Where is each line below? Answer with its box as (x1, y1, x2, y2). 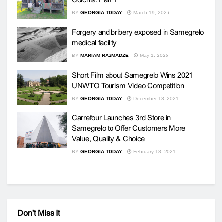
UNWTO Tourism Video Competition (72, 81, 184, 90)
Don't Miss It (17, 209, 60, 217)
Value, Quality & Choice (72, 134, 145, 143)
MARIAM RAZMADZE (80, 53, 129, 58)
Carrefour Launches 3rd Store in (72, 113, 171, 122)
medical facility (72, 38, 117, 47)
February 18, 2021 (132, 149, 176, 154)
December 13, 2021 (132, 95, 179, 101)
